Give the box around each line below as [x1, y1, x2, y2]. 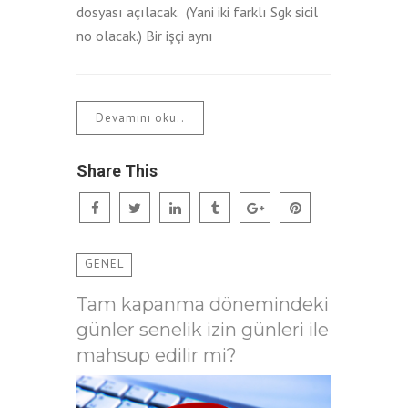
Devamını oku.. [96, 109, 185, 126]
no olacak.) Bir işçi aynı [76, 25, 213, 45]
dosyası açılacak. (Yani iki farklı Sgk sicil [76, 2, 318, 21]
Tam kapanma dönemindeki [76, 293, 329, 315]
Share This [76, 160, 158, 180]
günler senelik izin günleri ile [76, 319, 329, 341]
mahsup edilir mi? [76, 344, 237, 366]
